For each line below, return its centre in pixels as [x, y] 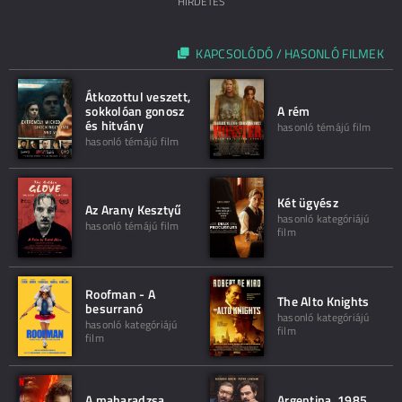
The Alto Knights [323, 301]
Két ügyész [308, 202]
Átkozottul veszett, [138, 96]
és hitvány [114, 125]
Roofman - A [121, 294]
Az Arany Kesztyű [134, 210]
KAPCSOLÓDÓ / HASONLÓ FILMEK [290, 53]
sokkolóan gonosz [135, 111]
